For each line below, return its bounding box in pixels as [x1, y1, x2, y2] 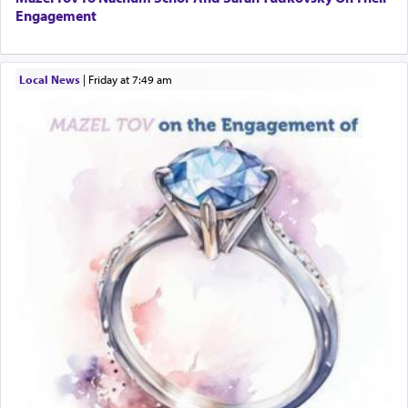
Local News [18, 72, 80, 87]
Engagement [15, 6, 97, 25]
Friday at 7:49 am [93, 72, 172, 87]
